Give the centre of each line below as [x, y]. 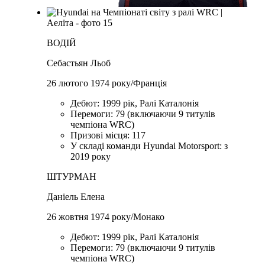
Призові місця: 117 [108, 135]
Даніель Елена [76, 197]
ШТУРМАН [72, 177]
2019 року [91, 157]
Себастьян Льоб [79, 63]
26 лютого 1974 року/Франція [107, 83]
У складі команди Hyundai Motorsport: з [149, 146]
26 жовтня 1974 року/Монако [106, 217]
